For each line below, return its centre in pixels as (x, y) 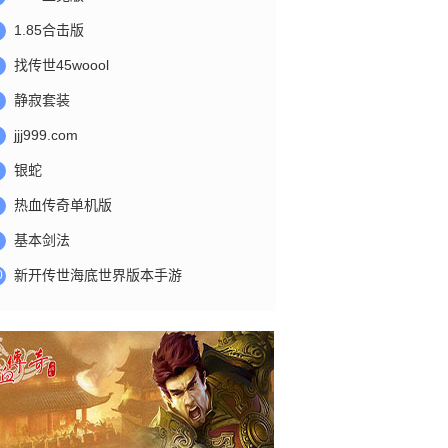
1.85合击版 (49, 30)
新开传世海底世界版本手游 (98, 275)
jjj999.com (46, 135)
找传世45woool (61, 65)
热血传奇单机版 (63, 205)
